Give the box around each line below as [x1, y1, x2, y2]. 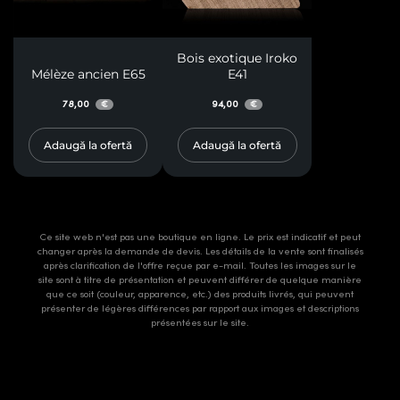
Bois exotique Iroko [177, 49, 298, 66]
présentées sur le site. [151, 316, 249, 329]
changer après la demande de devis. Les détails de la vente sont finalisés [37, 245, 363, 257]
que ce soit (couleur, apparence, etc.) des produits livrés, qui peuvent [46, 287, 354, 300]
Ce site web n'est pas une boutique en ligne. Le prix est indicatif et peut [39, 230, 361, 243]
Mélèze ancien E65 [30, 65, 146, 82]
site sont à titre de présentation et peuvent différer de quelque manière [38, 273, 362, 286]
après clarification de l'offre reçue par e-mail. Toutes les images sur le [44, 259, 356, 271]
